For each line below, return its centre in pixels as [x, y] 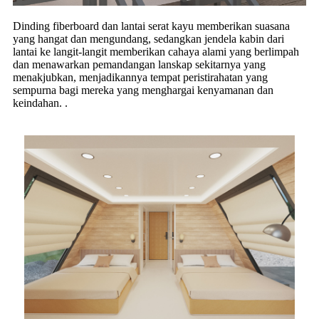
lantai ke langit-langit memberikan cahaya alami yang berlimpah [156, 52]
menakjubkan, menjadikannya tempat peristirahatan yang [140, 78]
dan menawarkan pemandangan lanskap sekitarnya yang [139, 65]
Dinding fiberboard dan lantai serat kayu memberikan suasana [151, 26]
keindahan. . [40, 103]
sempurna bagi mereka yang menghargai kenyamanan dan [143, 90]
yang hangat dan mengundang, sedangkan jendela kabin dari [148, 39]
